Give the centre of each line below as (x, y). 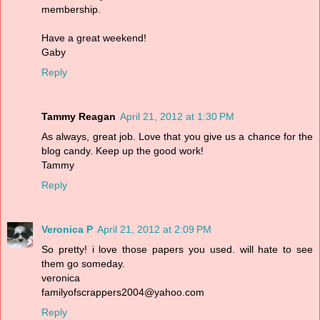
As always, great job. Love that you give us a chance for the (177, 137)
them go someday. (83, 264)
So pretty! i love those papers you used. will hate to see (177, 250)
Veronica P (67, 230)
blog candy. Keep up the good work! (122, 151)
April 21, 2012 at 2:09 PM (154, 230)
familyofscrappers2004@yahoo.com (123, 292)
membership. (71, 10)
